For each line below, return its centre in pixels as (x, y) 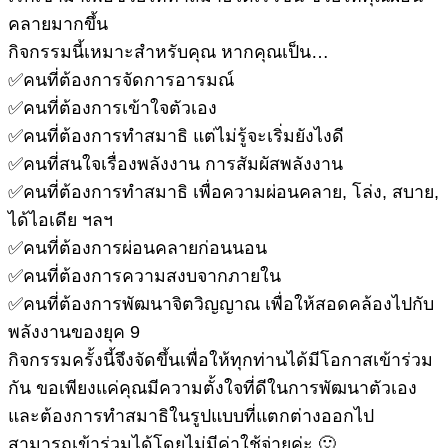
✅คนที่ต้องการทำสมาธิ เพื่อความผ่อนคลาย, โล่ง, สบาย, (223, 192)
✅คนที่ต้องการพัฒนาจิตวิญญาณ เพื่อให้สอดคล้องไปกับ (221, 304)
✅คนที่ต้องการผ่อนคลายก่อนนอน (137, 248)
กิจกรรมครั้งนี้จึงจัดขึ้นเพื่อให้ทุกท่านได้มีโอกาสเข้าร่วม (220, 360)
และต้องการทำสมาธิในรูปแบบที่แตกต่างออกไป (191, 416)
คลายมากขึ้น (58, 24)
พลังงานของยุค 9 (74, 332)
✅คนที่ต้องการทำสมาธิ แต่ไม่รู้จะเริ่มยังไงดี (176, 136)
